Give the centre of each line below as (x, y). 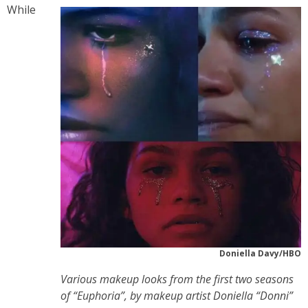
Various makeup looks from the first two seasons (177, 279)
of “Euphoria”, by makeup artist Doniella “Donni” (177, 296)
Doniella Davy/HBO (260, 254)
